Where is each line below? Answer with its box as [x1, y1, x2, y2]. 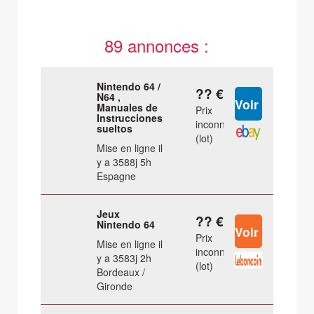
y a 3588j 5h [97, 155, 152, 170]
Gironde [97, 279, 133, 294]
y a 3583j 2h [97, 251, 152, 266]
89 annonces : [104, 33, 210, 58]
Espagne [97, 169, 137, 184]
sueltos [97, 121, 133, 136]
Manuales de [97, 100, 158, 115]
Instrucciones [97, 111, 163, 125]
